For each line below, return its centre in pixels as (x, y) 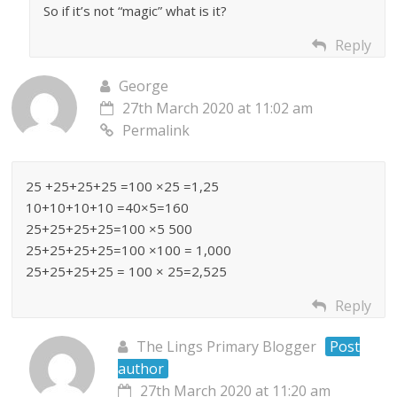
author (141, 369)
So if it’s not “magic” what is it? (136, 11)
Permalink (156, 131)
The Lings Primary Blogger (227, 347)
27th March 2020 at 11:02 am (218, 109)
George (144, 86)
